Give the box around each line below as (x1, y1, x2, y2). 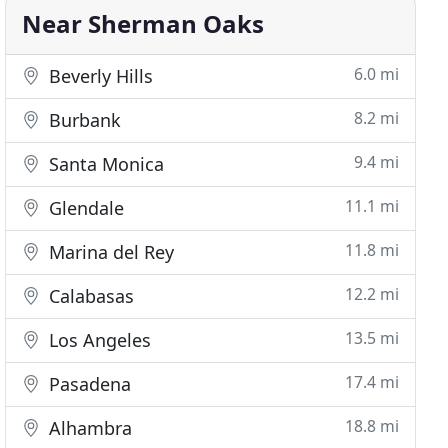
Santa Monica (44, 152, 165, 176)
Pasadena (44, 372, 132, 396)
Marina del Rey (44, 240, 175, 264)
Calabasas (44, 284, 135, 308)
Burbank (44, 108, 122, 132)
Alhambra (44, 416, 133, 440)
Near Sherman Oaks (22, 7, 265, 40)
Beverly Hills (44, 64, 154, 88)
